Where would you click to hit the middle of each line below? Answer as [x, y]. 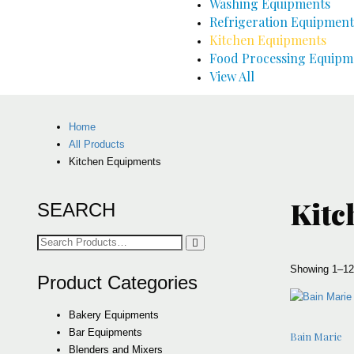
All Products [97, 144]
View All [232, 76]
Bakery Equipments [114, 314]
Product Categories [117, 282]
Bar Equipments [105, 332]
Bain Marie [316, 337]
